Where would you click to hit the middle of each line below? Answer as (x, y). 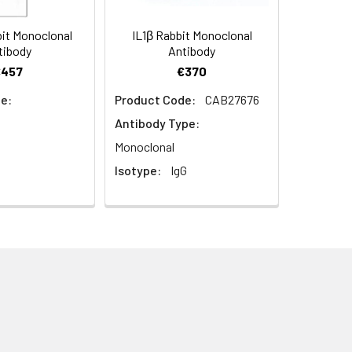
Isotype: (138, 170)
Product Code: (155, 100)
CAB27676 (232, 100)
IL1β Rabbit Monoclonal (192, 35)
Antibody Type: (157, 123)
